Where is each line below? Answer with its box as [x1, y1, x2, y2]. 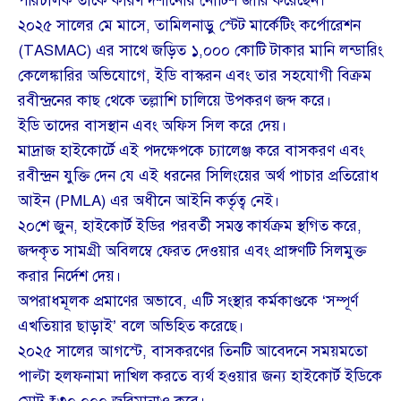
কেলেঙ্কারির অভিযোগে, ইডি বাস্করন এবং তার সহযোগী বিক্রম [18, 66, 371, 86]
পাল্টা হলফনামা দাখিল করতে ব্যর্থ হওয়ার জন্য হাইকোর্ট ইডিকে [18, 367, 382, 387]
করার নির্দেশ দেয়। [18, 267, 122, 286]
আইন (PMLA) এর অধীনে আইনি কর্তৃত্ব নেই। [18, 192, 280, 211]
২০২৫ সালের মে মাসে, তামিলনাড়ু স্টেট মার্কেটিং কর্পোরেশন [18, 16, 361, 36]
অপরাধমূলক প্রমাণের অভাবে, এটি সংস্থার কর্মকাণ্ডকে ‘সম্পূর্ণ [18, 292, 358, 311]
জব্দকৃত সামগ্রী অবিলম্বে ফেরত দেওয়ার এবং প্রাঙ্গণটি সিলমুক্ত [18, 242, 366, 261]
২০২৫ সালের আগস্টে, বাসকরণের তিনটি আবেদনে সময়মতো [18, 342, 368, 362]
